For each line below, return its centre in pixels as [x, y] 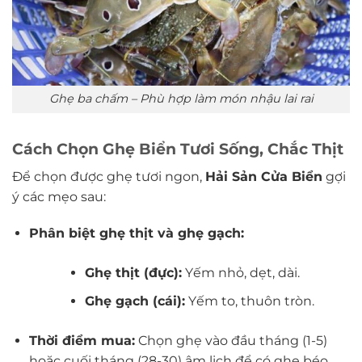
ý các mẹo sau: [59, 196]
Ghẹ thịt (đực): [133, 273]
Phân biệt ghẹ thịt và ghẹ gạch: [136, 234]
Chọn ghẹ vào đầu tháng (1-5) [231, 341]
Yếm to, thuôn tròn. [249, 301]
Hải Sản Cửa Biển [264, 176]
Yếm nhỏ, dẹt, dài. [240, 273]
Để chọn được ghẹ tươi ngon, [109, 176]
